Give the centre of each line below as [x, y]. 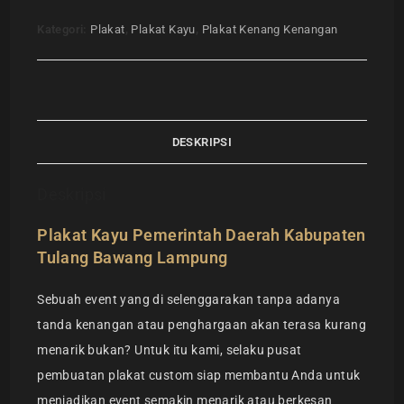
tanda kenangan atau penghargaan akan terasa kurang [202, 325]
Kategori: [64, 30]
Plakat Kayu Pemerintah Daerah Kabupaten [202, 235]
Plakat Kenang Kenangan [270, 30]
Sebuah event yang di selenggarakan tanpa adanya [189, 300]
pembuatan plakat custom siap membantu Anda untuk [199, 376]
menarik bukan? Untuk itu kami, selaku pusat [170, 350]
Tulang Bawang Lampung [133, 258]
